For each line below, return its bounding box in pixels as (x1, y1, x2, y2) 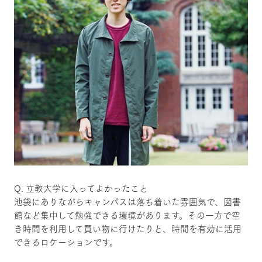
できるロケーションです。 (13, 235, 118, 249)
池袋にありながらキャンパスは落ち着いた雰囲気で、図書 (13, 194, 241, 208)
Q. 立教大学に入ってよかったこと (13, 181, 148, 195)
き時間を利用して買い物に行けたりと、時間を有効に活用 (13, 221, 242, 235)
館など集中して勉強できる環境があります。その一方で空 (13, 208, 240, 222)
